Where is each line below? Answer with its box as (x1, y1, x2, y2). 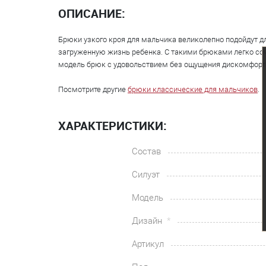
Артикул (132, 239, 164, 249)
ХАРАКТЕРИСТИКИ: (58, 118, 167, 134)
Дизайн (132, 216, 164, 226)
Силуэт (132, 169, 160, 180)
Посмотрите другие (58, 85, 128, 94)
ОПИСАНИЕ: (58, 5, 125, 21)
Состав (132, 146, 161, 157)
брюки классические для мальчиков (128, 85, 258, 94)
